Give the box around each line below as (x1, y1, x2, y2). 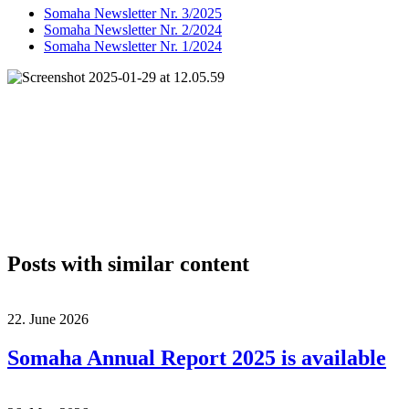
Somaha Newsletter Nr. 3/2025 (44, 5, 222, 21)
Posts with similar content (7, 251, 249, 276)
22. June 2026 (7, 310, 89, 327)
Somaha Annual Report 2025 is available (7, 345, 386, 370)
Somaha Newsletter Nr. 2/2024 (44, 21, 222, 37)
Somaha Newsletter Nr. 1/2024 (44, 37, 222, 54)
